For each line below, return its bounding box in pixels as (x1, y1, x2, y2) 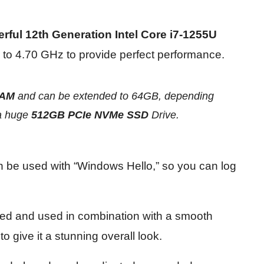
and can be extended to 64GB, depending (15, 90, 214, 102)
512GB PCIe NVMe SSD (31, 108, 148, 121)
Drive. (148, 108, 179, 121)
